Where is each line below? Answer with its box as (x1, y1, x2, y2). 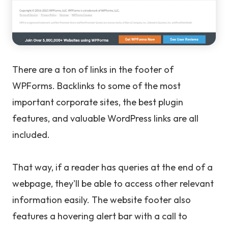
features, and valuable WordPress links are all (12, 112, 198, 125)
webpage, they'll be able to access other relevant (12, 178, 214, 190)
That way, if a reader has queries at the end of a (12, 161, 213, 174)
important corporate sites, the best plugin (12, 96, 183, 108)
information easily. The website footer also (12, 194, 191, 206)
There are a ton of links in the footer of (12, 64, 174, 76)
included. (12, 129, 50, 141)
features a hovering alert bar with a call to (12, 210, 187, 222)
